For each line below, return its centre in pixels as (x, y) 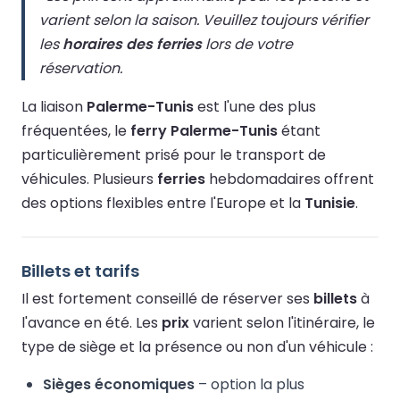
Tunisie (330, 203)
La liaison (54, 106)
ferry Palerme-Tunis (204, 130)
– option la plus (250, 384)
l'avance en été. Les (92, 322)
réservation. (81, 68)
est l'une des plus (255, 106)
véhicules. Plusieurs (89, 179)
